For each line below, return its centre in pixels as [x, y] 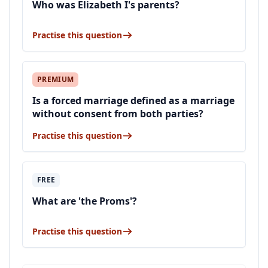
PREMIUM [56, 79]
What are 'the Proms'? [85, 201]
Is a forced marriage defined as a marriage [133, 100]
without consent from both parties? [118, 114]
